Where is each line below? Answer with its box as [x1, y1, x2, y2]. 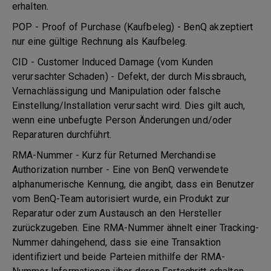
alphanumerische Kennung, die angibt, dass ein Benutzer [12, 178, 255, 190]
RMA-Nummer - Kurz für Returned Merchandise [12, 149, 216, 161]
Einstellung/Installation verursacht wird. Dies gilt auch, [12, 100, 246, 111]
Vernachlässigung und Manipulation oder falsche [12, 85, 221, 97]
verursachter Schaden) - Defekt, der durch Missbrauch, [12, 71, 247, 82]
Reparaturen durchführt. [12, 129, 111, 140]
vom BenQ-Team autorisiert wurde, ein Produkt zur [12, 193, 229, 204]
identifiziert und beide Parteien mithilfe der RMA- [12, 251, 225, 263]
